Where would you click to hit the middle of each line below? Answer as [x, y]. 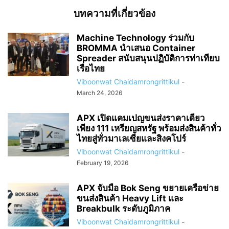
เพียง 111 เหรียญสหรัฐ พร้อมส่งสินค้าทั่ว [149, 128]
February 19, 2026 [102, 163]
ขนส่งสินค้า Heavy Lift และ [130, 198]
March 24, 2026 [99, 93]
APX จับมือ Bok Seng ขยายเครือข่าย [148, 188]
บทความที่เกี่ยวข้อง [114, 13]
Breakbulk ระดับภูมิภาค [123, 208]
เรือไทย [91, 68]
